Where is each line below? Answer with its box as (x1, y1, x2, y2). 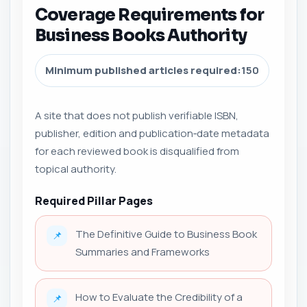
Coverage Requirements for (35, 5, 265, 25)
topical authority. (35, 162, 116, 176)
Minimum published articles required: (45, 63, 241, 77)
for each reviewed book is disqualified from (35, 144, 239, 158)
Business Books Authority (35, 25, 247, 46)
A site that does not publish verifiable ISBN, (35, 108, 238, 123)
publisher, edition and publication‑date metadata (35, 126, 269, 140)
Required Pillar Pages (35, 193, 153, 208)
